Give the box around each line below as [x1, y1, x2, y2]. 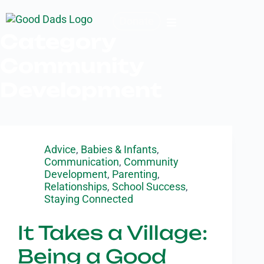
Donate [120, 15, 154, 27]
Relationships [44, 180, 107, 193]
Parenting [112, 168, 157, 180]
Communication [44, 156, 119, 168]
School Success [112, 180, 186, 193]
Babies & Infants [81, 143, 157, 156]
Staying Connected [44, 193, 133, 205]
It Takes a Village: [18, 221, 207, 245]
